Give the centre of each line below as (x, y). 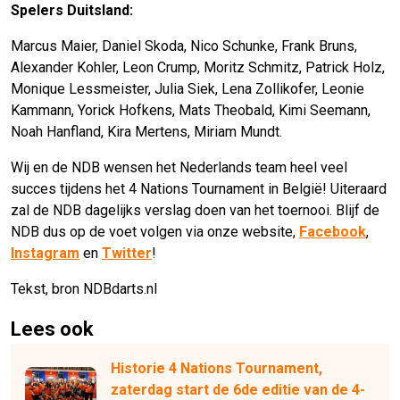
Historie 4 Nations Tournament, (217, 369)
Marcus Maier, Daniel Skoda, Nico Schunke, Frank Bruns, (184, 46)
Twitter (127, 254)
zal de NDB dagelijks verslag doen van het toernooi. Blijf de (195, 211)
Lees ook (52, 329)
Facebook (333, 232)
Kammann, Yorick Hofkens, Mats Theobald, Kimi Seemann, (191, 111)
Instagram (45, 254)
